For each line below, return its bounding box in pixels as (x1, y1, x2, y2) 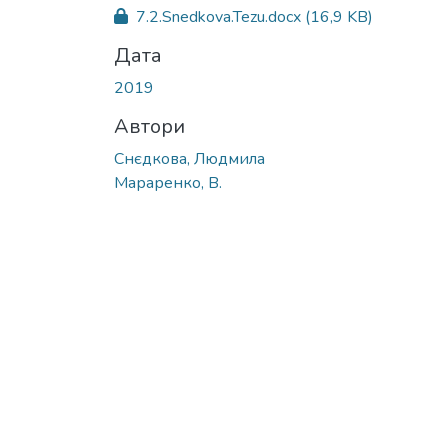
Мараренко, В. (114, 171, 222, 194)
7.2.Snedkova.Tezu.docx (132, 5, 305, 28)
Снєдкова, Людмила (114, 147, 265, 170)
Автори (114, 112, 185, 140)
